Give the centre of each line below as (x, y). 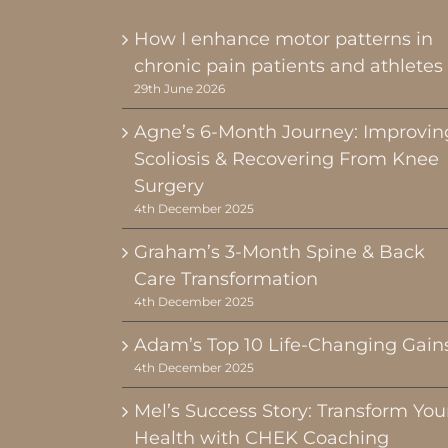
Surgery (169, 185)
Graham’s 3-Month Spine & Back (279, 251)
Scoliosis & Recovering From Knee (286, 158)
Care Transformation (226, 278)
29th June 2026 (179, 88)
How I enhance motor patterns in (283, 38)
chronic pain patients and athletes (288, 65)
